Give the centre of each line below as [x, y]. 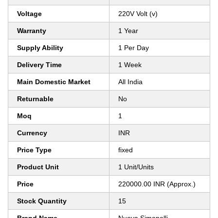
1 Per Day [134, 48]
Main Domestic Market [54, 82]
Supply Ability [40, 48]
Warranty [32, 31]
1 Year [128, 31]
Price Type [34, 150]
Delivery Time [39, 65]
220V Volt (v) [138, 14]
